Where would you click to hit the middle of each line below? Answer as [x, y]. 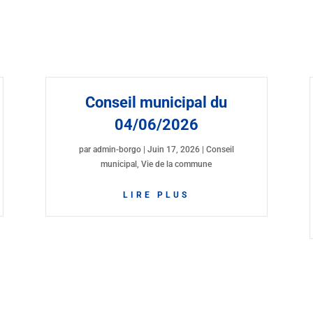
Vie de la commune [177, 164]
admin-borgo [117, 149]
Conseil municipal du [156, 102]
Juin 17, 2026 [173, 149]
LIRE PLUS [156, 195]
